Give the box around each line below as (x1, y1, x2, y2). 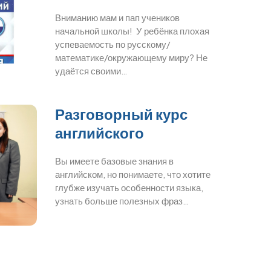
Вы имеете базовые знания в (55, 155, 174, 167)
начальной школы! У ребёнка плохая (55, 25, 209, 37)
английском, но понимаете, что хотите (55, 168, 211, 180)
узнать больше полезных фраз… (55, 195, 189, 207)
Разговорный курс (55, 105, 188, 123)
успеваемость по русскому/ (55, 38, 170, 50)
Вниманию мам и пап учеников (55, 11, 180, 24)
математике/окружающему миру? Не (55, 51, 207, 64)
